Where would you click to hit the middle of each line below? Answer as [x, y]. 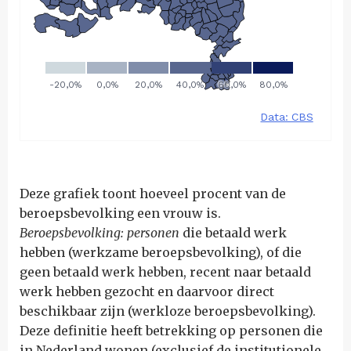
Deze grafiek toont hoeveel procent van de [153, 194]
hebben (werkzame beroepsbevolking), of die [161, 252]
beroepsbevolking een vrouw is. [120, 213]
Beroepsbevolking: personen [101, 233]
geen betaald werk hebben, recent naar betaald [165, 272]
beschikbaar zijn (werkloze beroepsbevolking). [168, 311]
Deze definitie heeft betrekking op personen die [171, 331]
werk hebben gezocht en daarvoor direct [147, 291]
